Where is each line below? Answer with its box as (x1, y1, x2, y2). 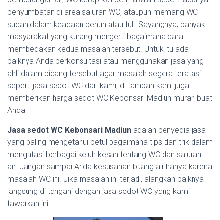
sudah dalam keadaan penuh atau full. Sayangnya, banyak (7, 20, 205, 29)
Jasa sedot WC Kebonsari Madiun (7, 125, 131, 135)
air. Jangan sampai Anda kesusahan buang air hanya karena (7, 162, 212, 171)
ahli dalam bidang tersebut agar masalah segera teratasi (7, 69, 201, 78)
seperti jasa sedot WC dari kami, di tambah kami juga (7, 81, 189, 90)
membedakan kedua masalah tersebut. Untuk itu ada (7, 44, 189, 54)
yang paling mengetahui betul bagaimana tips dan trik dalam (7, 137, 213, 147)
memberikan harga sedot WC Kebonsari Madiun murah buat (7, 93, 212, 103)
